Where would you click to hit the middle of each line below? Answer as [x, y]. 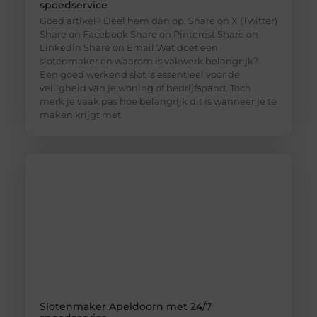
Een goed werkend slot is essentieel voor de [139, 75]
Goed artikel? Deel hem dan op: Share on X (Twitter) [158, 21]
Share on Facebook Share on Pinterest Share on [149, 34]
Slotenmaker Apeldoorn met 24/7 [125, 307]
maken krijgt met [80, 115]
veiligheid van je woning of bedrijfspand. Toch [145, 88]
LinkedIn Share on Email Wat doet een [128, 48]
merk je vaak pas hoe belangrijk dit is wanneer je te [158, 102]
